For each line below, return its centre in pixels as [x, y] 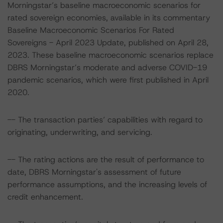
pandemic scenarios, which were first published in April [108, 80]
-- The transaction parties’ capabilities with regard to [105, 120]
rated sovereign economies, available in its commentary [109, 18]
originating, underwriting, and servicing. [80, 132]
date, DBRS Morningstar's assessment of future [94, 172]
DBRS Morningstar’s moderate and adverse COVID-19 [107, 67]
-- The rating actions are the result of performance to [106, 160]
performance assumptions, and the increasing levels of [107, 184]
